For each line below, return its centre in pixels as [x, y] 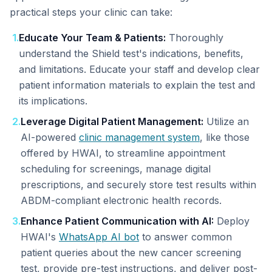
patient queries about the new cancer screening [131, 253]
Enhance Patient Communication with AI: [117, 221]
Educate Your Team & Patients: [92, 38]
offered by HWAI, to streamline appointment [123, 153]
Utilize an [226, 121]
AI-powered [50, 137]
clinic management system [139, 137]
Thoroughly [195, 38]
